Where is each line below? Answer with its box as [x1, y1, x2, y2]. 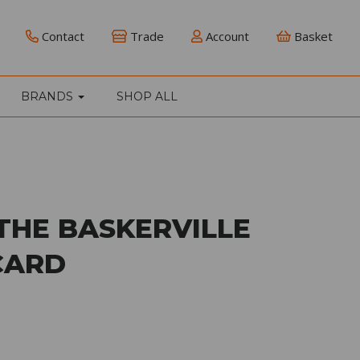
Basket [290, 28, 333, 44]
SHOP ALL [117, 88, 178, 104]
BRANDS [21, 88, 76, 104]
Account [202, 28, 249, 44]
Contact [38, 28, 84, 44]
